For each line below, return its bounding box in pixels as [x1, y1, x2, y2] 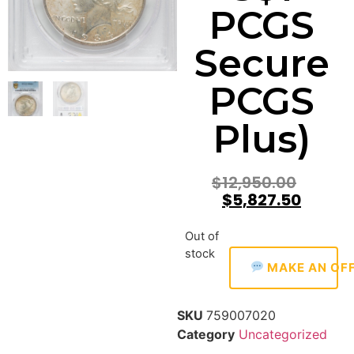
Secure [194, 40, 330, 86]
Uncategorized [239, 326, 327, 342]
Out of [185, 229, 219, 244]
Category [177, 326, 235, 342]
